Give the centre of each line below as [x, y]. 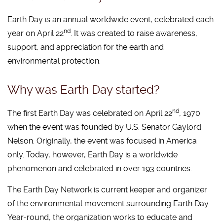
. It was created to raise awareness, [134, 33]
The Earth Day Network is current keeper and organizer [107, 190]
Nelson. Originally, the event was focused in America [102, 141]
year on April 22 [36, 33]
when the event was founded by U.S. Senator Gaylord [104, 127]
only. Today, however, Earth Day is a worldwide [92, 155]
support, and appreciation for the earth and [86, 47]
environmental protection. [54, 61]
